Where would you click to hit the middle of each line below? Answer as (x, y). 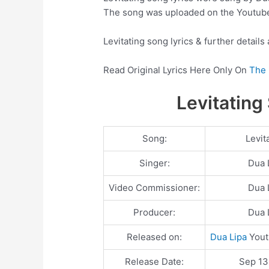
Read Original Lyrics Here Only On (177, 70)
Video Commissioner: (155, 188)
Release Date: (155, 261)
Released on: (155, 237)
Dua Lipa (229, 237)
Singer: (154, 163)
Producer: (155, 212)
